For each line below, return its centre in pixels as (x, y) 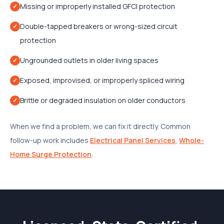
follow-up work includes (49, 140)
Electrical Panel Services (133, 140)
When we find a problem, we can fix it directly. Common (100, 126)
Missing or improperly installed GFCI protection (97, 6)
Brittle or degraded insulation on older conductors (103, 100)
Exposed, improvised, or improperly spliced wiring (102, 80)
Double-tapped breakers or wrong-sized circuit (99, 26)
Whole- (191, 140)
